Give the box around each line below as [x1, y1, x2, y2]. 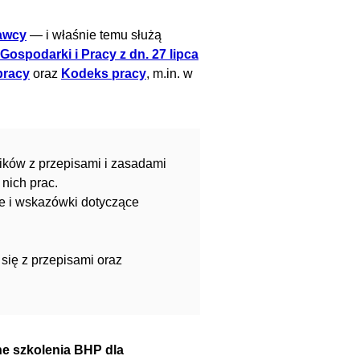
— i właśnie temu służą [27, 28, 162, 42]
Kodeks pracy [61, 67, 146, 80]
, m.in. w [146, 67, 193, 80]
